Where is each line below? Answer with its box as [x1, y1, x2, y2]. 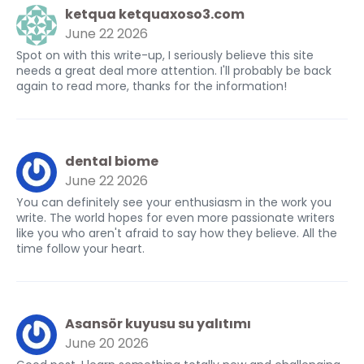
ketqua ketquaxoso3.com [65, 5, 245, 24]
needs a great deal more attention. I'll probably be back [16, 63, 331, 79]
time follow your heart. [16, 240, 145, 257]
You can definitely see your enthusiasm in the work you [16, 194, 331, 210]
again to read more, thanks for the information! [16, 78, 287, 94]
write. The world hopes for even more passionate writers [16, 210, 335, 226]
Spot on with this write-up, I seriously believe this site [16, 47, 314, 63]
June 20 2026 [65, 334, 149, 353]
